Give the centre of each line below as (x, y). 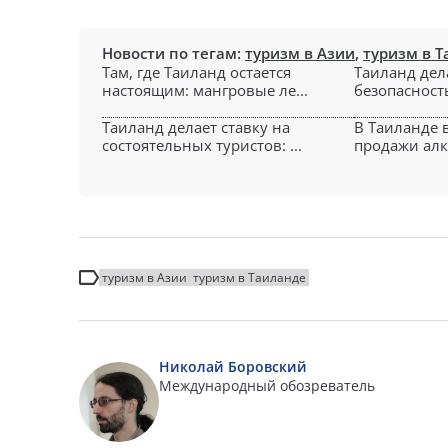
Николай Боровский (233, 366)
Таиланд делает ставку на (196, 127)
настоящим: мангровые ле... (205, 90)
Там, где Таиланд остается (196, 72)
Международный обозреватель (267, 385)
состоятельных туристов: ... (202, 145)
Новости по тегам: (173, 53)
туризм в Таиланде (249, 277)
